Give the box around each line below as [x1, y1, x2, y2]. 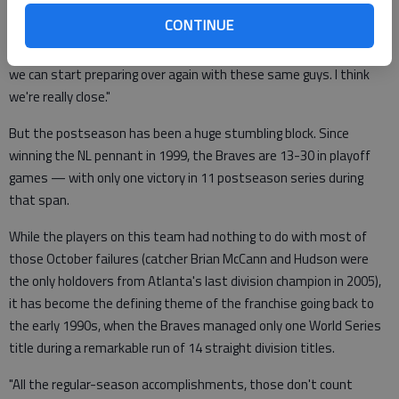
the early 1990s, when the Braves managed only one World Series [9, 315, 381, 337]
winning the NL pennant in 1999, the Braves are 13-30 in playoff [9, 145, 370, 167]
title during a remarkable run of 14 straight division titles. [9, 338, 335, 359]
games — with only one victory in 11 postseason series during [9, 167, 363, 189]
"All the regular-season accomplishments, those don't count [9, 374, 353, 395]
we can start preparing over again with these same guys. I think [9, 64, 370, 85]
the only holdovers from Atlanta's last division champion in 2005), [9, 271, 381, 292]
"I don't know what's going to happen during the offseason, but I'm [9, 20, 387, 41]
